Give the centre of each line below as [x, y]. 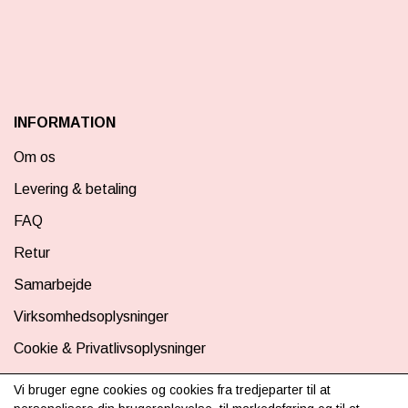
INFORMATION [65, 122]
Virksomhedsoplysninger [91, 316]
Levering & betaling [75, 189]
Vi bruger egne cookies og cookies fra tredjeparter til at [172, 389]
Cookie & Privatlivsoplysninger [110, 348]
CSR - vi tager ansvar [83, 380]
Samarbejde [53, 284]
